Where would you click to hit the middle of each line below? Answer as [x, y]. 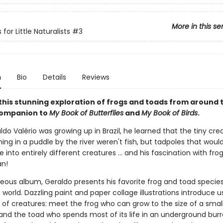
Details [54, 77]
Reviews [96, 77]
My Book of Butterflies [86, 113]
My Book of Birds [169, 113]
